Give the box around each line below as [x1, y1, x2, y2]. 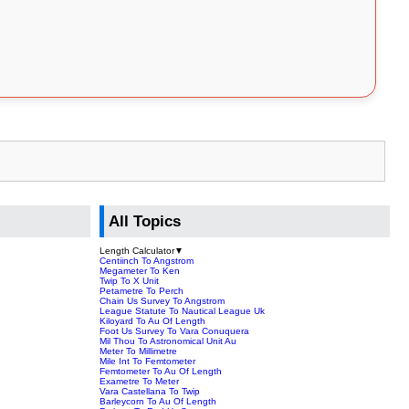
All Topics [109, 213, 182, 231]
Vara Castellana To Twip [100, 385, 201, 396]
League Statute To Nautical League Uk [100, 305, 266, 316]
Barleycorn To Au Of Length [100, 395, 217, 406]
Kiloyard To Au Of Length [100, 315, 206, 326]
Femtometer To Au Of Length [100, 365, 223, 376]
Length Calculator [100, 245, 175, 256]
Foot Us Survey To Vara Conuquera [100, 325, 250, 336]
